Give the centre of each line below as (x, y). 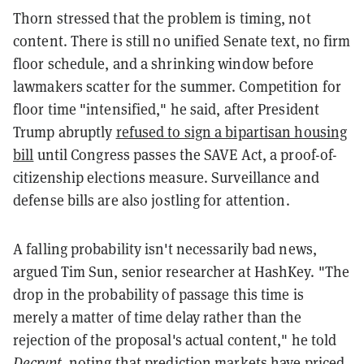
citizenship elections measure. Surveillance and (166, 177)
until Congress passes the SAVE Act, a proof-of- (186, 154)
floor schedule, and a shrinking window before (164, 63)
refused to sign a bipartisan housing (232, 132)
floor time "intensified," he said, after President (167, 109)
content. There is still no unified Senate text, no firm (182, 41)
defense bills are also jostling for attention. (152, 200)
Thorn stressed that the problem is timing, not (162, 18)
